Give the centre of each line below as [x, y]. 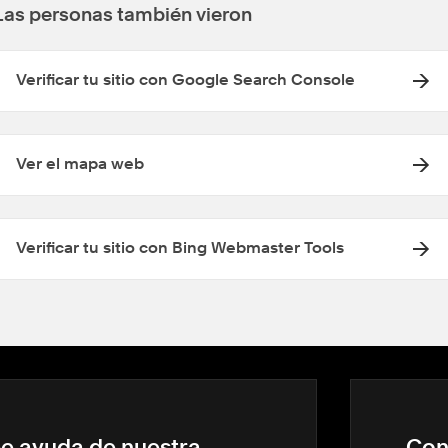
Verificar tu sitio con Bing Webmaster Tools [180, 249]
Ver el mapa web [80, 165]
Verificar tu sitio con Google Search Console [185, 81]
